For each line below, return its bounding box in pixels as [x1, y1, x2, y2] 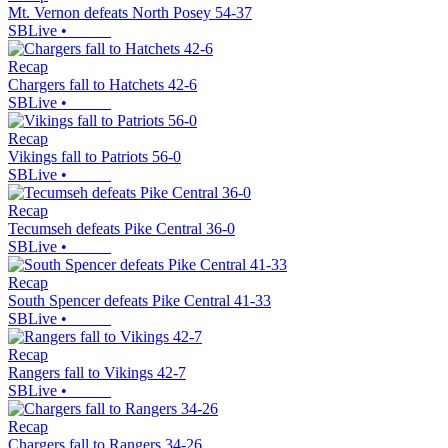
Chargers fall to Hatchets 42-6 [8, 76, 197, 94]
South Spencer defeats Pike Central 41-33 [8, 292, 271, 310]
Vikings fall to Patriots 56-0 [8, 148, 181, 166]
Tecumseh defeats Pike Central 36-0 [8, 220, 235, 238]
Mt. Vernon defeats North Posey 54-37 [8, 4, 252, 22]
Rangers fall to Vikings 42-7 [8, 364, 186, 382]
